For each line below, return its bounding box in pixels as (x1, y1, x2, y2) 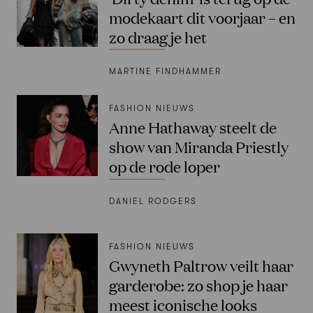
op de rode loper (109, 156, 220, 177)
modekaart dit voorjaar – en (109, 6, 296, 27)
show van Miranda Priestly (109, 136, 289, 157)
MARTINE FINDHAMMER (109, 66, 222, 77)
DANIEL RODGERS (109, 196, 198, 207)
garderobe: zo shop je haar (109, 275, 288, 296)
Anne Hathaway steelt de (109, 117, 277, 138)
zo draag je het (109, 26, 207, 47)
